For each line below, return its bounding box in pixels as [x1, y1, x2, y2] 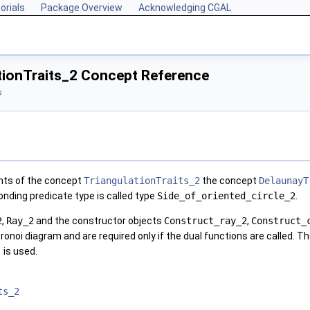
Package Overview [41, 2, 122, 13]
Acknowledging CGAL [138, 2, 231, 13]
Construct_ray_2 [164, 215, 247, 227]
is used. [1, 246, 37, 257]
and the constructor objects [34, 215, 164, 227]
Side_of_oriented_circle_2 [157, 190, 295, 202]
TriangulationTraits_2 [84, 175, 200, 187]
